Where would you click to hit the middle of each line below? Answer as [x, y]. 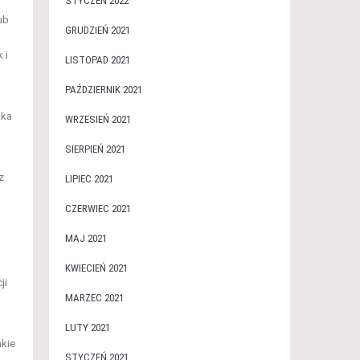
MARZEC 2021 [94, 298]
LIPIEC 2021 [89, 179]
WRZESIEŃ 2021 [98, 119]
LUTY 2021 [87, 327]
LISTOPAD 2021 [97, 60]
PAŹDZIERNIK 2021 [103, 90]
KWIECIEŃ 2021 [96, 268]
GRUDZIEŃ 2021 [97, 30]
